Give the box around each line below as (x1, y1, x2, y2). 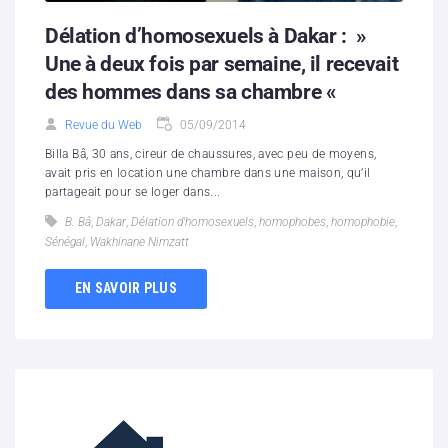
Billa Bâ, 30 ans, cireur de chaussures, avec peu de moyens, (45, 146, 377, 161)
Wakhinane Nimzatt (90, 234, 189, 249)
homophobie (331, 214, 395, 229)
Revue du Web (65, 117, 142, 132)
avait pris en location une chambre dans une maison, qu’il (45, 165, 371, 180)
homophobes (259, 214, 326, 229)
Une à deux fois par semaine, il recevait (45, 51, 399, 76)
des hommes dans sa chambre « (45, 79, 341, 104)
